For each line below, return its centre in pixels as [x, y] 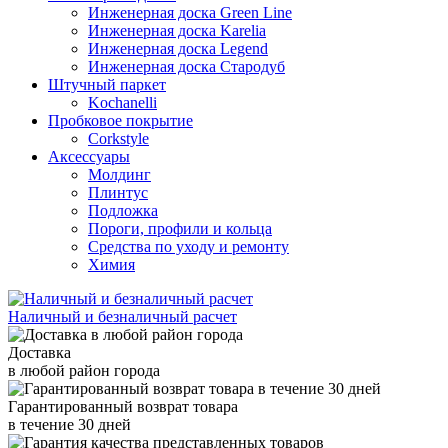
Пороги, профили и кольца [180, 228]
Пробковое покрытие [120, 120]
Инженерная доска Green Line [190, 12]
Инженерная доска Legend [178, 48]
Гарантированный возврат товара [123, 406]
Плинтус [118, 192]
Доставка [39, 352]
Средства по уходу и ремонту [188, 246]
